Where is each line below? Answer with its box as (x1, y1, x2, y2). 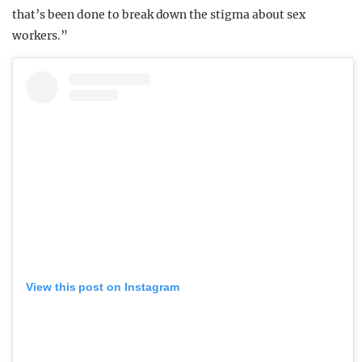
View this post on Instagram (26, 280, 179, 293)
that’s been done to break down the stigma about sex (12, 6, 306, 22)
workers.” (12, 27, 68, 43)
